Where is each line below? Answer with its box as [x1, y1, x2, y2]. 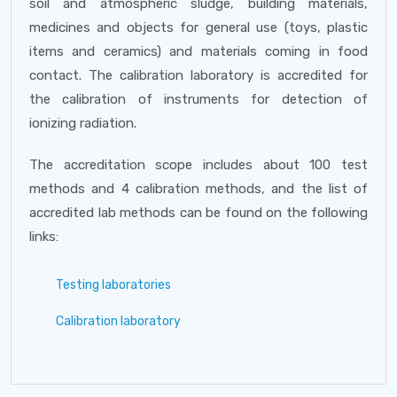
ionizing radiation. [29, 115, 136, 131]
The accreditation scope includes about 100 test [29, 157, 368, 173]
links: [29, 229, 58, 245]
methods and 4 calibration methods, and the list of [29, 181, 368, 197]
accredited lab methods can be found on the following [29, 205, 368, 221]
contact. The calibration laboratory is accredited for [29, 67, 368, 83]
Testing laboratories [56, 277, 171, 292]
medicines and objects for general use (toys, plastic [29, 19, 368, 35]
